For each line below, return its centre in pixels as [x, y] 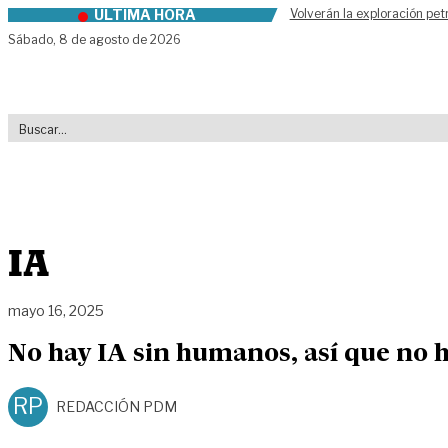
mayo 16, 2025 [56, 310]
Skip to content [67, 18]
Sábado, [33, 39]
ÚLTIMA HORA [144, 14]
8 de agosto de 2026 [120, 39]
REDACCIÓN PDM [116, 406]
